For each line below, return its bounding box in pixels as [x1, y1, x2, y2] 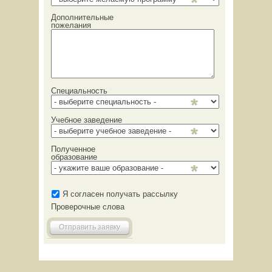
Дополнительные [51, 13, 114, 22]
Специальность [51, 86, 107, 95]
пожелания [51, 21, 91, 30]
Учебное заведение [51, 115, 122, 124]
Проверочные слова [51, 202, 124, 211]
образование [51, 152, 97, 161]
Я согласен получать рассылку [63, 189, 178, 199]
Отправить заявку [59, 223, 120, 231]
